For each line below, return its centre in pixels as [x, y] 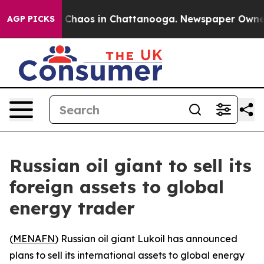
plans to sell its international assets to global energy [127, 255]
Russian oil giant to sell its [131, 166]
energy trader [72, 208]
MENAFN [34, 239]
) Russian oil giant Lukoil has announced [146, 239]
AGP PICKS [31, 19]
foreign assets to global [117, 187]
